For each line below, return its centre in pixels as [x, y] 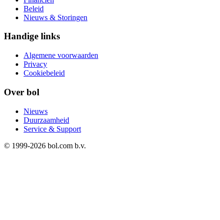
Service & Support [52, 129]
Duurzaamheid [46, 120]
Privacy [35, 64]
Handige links [32, 36]
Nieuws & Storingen [55, 17]
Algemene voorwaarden [61, 55]
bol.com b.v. [66, 145]
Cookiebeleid [44, 73]
